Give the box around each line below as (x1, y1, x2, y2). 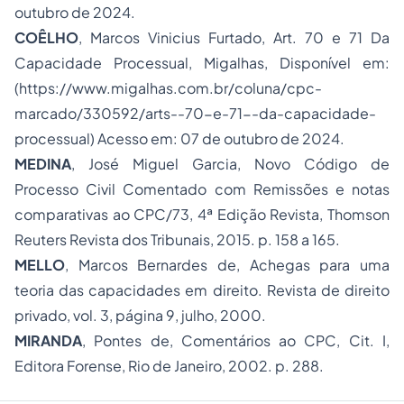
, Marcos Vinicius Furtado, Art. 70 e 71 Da (78, 28, 390, 47)
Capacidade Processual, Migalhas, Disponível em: (14, 53, 390, 72)
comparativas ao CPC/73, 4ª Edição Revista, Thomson (14, 205, 390, 224)
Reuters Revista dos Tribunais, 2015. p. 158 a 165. (14, 230, 340, 249)
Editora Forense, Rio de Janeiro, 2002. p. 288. (14, 356, 324, 375)
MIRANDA (14, 331, 82, 350)
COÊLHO (14, 28, 78, 47)
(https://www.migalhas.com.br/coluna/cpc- (14, 78, 322, 97)
